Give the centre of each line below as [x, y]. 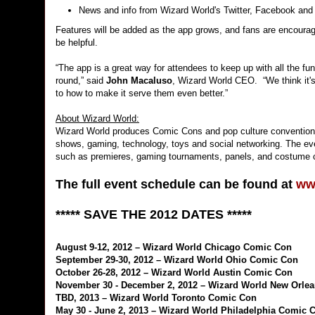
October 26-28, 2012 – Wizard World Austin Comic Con [174, 273]
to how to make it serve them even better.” [142, 94]
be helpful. [77, 43]
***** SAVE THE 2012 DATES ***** [154, 215]
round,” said [81, 81]
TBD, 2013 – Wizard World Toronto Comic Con [156, 298]
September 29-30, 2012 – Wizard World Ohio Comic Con [177, 260]
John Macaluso [139, 81]
